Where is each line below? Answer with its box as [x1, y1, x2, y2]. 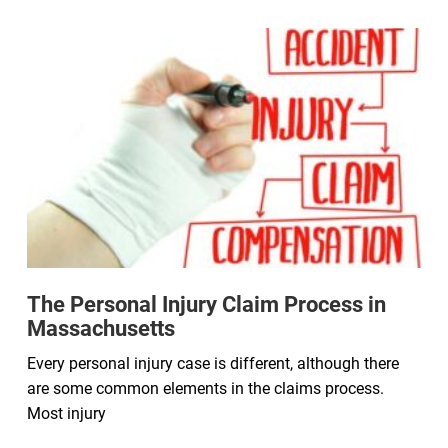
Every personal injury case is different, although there [27, 353, 399, 373]
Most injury [27, 403, 106, 423]
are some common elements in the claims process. [27, 378, 384, 398]
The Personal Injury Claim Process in [27, 291, 386, 317]
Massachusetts [27, 315, 175, 341]
